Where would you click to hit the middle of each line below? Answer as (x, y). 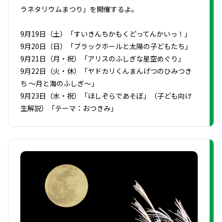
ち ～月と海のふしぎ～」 (59, 83)
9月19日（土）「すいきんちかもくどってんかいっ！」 (106, 33)
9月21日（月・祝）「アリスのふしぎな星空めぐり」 (103, 58)
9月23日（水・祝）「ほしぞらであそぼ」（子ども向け (106, 95)
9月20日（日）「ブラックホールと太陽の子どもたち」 (106, 46)
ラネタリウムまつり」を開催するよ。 (79, 9)
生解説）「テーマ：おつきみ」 (69, 108)
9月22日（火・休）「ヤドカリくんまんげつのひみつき (106, 71)
